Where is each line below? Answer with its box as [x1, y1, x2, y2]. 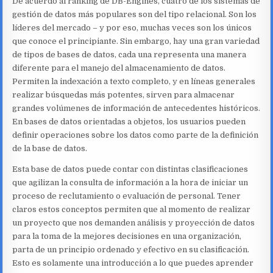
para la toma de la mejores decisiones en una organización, [12, 232, 242, 241]
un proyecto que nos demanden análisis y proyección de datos [12, 218, 255, 228]
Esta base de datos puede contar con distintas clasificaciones [12, 165, 249, 174]
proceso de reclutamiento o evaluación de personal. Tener [12, 191, 241, 201]
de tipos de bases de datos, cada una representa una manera [12, 50, 247, 60]
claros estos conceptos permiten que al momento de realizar [12, 205, 251, 214]
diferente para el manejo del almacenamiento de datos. [12, 63, 226, 73]
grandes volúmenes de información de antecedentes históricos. [12, 104, 261, 113]
